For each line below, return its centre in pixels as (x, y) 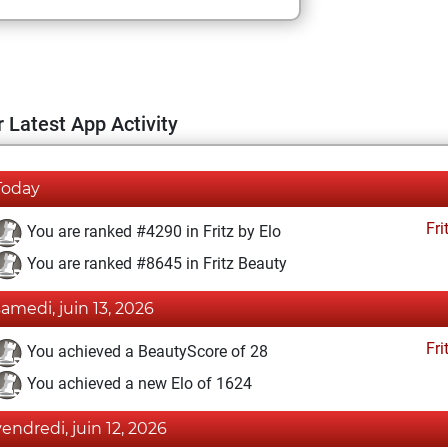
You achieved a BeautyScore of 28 (145, 352)
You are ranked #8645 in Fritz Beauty (155, 264)
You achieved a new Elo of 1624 (137, 384)
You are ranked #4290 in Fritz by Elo (152, 232)
